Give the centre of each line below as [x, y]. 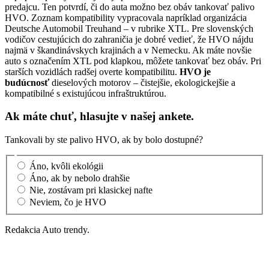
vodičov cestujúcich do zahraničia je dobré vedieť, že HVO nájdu [129, 39]
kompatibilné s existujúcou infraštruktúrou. [86, 93]
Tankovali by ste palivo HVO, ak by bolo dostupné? [104, 140]
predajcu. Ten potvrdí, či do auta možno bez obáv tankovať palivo [130, 7]
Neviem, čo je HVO [68, 202]
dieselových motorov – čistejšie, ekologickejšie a [142, 82]
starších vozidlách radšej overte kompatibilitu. [92, 71]
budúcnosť [27, 82]
